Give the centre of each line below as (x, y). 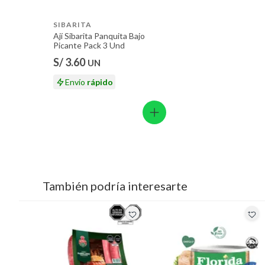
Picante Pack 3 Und (89, 45)
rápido (100, 82)
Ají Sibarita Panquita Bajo (99, 35)
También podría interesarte (115, 186)
